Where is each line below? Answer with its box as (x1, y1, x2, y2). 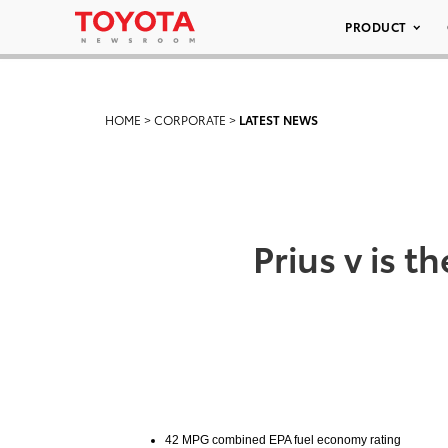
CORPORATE (154, 111, 226, 128)
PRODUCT (345, 18, 407, 35)
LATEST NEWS (239, 111, 318, 128)
